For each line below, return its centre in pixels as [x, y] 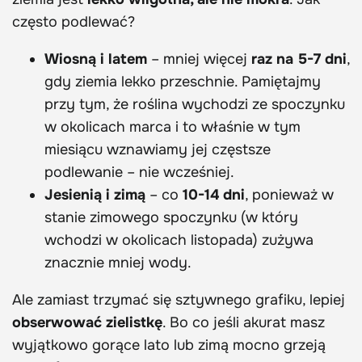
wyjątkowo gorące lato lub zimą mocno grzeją [169, 345]
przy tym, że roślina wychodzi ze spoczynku [195, 105]
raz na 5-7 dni [299, 59]
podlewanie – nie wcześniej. [139, 173]
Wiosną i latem [96, 59]
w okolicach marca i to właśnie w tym [173, 127]
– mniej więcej [199, 59]
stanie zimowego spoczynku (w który [171, 218]
